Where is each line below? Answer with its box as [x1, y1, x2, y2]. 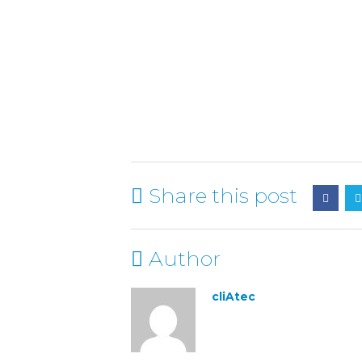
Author [149, 246, 221, 271]
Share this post [149, 183, 297, 208]
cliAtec [212, 290, 255, 303]
